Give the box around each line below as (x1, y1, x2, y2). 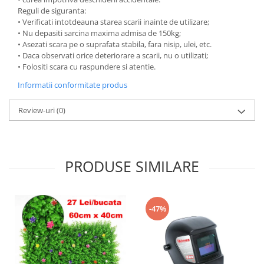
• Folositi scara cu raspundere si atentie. (18, 61, 156, 72)
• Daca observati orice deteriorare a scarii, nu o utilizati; (18, 50, 208, 61)
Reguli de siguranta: (18, 5, 88, 16)
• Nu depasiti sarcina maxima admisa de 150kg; (18, 28, 181, 38)
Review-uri (18, 105, 57, 115)
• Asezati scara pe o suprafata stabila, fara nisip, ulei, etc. (18, 39, 212, 49)
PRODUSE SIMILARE (65, 156, 199, 176)
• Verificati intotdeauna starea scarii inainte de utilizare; (18, 16, 209, 27)
